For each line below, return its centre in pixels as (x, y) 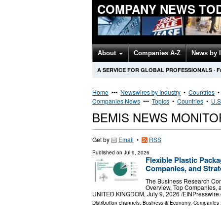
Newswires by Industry (150, 92)
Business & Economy (166, 203)
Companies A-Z (157, 53)
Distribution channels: (117, 203)
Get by (102, 139)
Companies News (116, 101)
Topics (161, 101)
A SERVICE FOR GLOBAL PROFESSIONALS (155, 70)
